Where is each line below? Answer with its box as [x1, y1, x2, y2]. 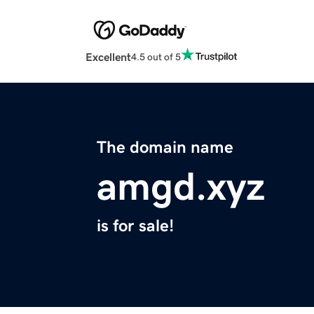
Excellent [86, 51, 131, 63]
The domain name [97, 139, 233, 156]
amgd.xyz [97, 167, 265, 207]
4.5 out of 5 [131, 51, 181, 62]
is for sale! [97, 217, 174, 235]
